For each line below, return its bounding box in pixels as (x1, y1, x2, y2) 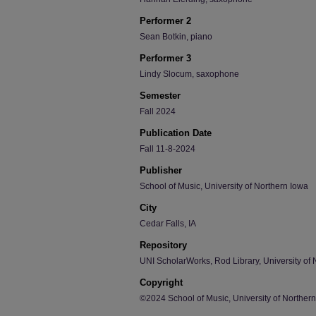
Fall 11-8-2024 (140, 144, 195, 154)
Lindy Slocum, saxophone (140, 69, 239, 79)
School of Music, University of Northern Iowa (140, 181, 308, 191)
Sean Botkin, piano (140, 32, 212, 42)
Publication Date (140, 128, 212, 138)
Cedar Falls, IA (140, 219, 196, 229)
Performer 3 (140, 53, 191, 63)
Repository (140, 240, 187, 250)
